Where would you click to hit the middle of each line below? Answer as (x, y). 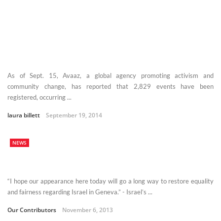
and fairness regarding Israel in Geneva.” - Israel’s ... (80, 192)
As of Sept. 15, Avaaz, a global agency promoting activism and (110, 75)
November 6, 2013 (88, 210)
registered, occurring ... (39, 97)
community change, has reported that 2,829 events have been (110, 86)
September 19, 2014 (74, 115)
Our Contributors (32, 210)
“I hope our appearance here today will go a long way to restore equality (110, 181)
